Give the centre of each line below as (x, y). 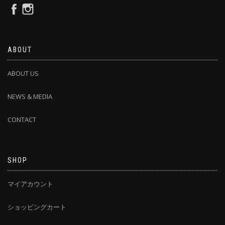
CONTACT (22, 120)
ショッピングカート (37, 207)
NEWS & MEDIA (30, 97)
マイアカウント (30, 184)
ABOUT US (23, 74)
